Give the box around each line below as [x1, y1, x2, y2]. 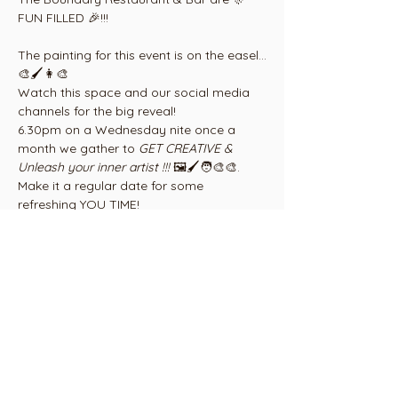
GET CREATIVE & [139, 140, 236, 157]
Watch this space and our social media [18, 84, 253, 101]
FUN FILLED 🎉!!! [18, 10, 108, 27]
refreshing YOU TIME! [18, 196, 143, 213]
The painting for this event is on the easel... [18, 47, 267, 64]
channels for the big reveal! [18, 103, 176, 120]
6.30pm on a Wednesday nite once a [18, 122, 239, 139]
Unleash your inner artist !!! [18, 159, 173, 176]
